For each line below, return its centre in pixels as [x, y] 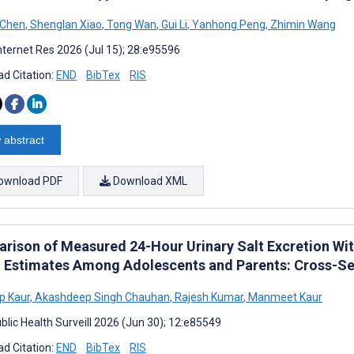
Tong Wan [130, 24]
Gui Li [173, 24]
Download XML [149, 181]
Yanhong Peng [228, 24]
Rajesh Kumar [208, 297]
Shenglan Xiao [65, 24]
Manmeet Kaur [284, 297]
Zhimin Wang [302, 24]
